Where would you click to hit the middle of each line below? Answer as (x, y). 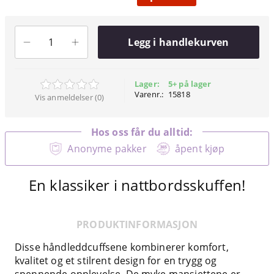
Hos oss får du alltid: (142, 132)
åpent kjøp (200, 148)
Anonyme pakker (107, 148)
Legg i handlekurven (179, 43)
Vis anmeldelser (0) (69, 98)
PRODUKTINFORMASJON (137, 224)
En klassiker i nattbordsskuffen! (137, 185)
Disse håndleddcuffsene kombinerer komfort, (122, 247)
